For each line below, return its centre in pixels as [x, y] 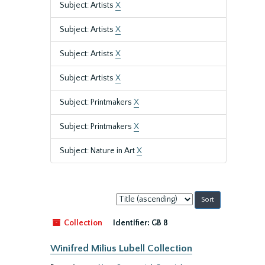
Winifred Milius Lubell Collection [121, 248]
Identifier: [131, 223]
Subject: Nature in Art [98, 151]
